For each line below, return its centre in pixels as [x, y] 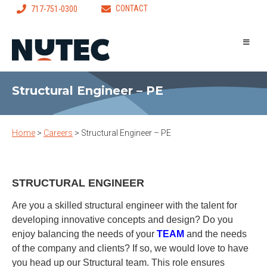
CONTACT [132, 8]
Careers [58, 133]
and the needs [215, 234]
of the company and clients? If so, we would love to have [130, 248]
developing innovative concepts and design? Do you [122, 220]
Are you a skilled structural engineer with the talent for [125, 205]
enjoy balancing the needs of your [84, 234]
